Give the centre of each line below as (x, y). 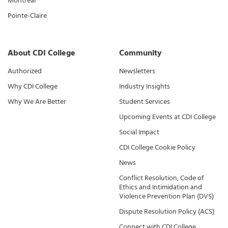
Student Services (145, 102)
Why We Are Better (37, 102)
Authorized (25, 71)
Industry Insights (145, 87)
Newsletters (137, 71)
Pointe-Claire (27, 16)
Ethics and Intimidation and (161, 187)
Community (140, 53)
